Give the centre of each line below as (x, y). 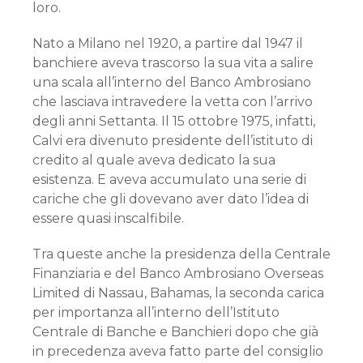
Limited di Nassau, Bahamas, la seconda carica (178, 293)
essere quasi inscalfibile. (108, 218)
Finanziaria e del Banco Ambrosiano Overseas (178, 273)
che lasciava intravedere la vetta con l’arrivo (173, 102)
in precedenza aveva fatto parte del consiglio (178, 351)
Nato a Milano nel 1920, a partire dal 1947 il (168, 43)
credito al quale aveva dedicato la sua (154, 160)
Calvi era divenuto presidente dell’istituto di (173, 141)
